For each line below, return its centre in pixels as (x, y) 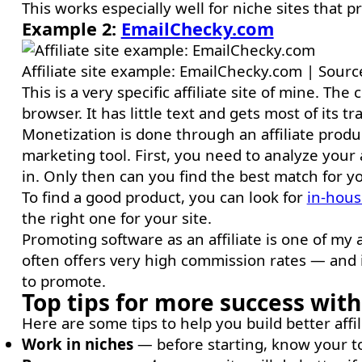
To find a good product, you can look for (164, 197)
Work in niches (77, 344)
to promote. (63, 281)
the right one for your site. (116, 218)
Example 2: (69, 29)
